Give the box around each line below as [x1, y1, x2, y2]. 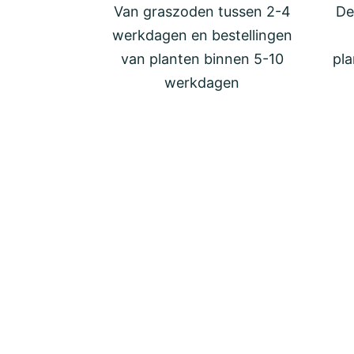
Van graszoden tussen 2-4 [113, 2, 291, 20]
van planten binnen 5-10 [120, 50, 284, 67]
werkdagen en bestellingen [111, 26, 292, 43]
